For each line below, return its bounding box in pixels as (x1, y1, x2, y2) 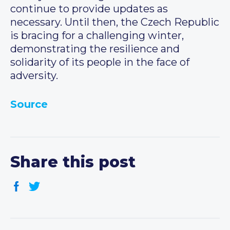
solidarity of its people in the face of (10, 56, 189, 69)
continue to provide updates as (10, 3, 168, 15)
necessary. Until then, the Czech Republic (10, 16, 219, 29)
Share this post (10, 152, 136, 172)
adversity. (10, 69, 58, 82)
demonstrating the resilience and (10, 43, 180, 55)
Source (10, 98, 48, 111)
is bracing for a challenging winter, (10, 29, 184, 42)
